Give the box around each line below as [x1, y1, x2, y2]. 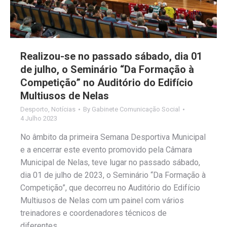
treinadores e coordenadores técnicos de [20, 208, 167, 218]
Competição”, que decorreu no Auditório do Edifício [20, 182, 200, 193]
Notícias [51, 105, 75, 113]
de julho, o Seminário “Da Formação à [20, 63, 194, 75]
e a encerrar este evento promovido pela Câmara [20, 144, 192, 155]
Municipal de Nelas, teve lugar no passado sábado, [20, 157, 200, 167]
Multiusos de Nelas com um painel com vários [20, 195, 184, 205]
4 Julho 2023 [20, 114, 57, 122]
